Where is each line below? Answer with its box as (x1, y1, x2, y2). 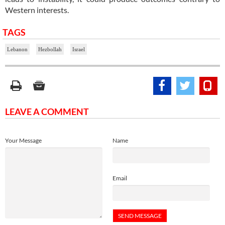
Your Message (5, 136, 42, 144)
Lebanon (7, 46, 28, 52)
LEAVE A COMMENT (5, 105, 89, 117)
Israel (72, 46, 85, 52)
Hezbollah (38, 46, 62, 52)
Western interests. (5, 5, 69, 15)
